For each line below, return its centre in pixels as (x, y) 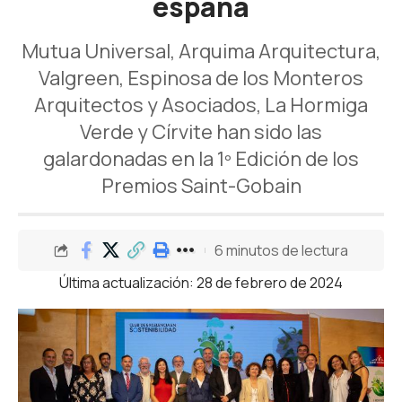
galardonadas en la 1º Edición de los (201, 159)
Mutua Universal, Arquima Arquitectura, (201, 51)
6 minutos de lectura (281, 250)
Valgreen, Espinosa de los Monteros (201, 78)
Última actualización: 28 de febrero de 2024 (201, 283)
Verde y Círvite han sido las (201, 132)
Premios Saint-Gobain (201, 186)
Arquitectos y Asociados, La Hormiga (201, 105)
